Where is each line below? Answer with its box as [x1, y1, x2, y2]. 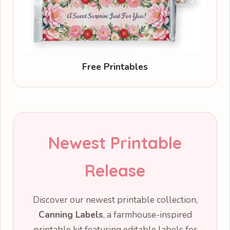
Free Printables [82, 60, 148, 73]
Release [85, 160, 145, 181]
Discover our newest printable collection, [32, 194, 198, 206]
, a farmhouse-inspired [103, 208, 192, 221]
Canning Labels [38, 208, 103, 221]
